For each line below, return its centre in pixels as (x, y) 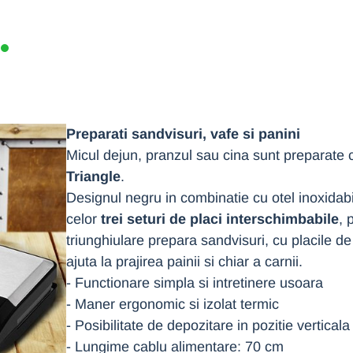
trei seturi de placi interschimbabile (220, 219)
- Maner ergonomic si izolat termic (176, 305)
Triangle (93, 177)
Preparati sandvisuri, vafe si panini (183, 134)
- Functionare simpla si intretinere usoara (199, 283)
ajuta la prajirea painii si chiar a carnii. (186, 262)
